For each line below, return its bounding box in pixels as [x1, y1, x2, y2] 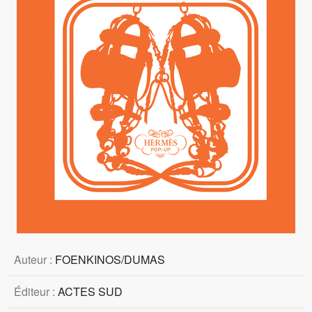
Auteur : [14, 251, 55, 268]
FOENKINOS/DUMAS [55, 251, 165, 268]
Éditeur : [14, 283, 58, 300]
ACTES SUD [58, 283, 123, 300]
